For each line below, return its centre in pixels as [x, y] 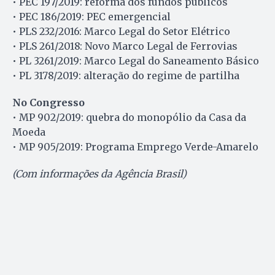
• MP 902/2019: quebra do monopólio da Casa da [129, 118]
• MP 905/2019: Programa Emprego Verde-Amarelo [135, 147]
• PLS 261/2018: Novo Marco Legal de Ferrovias [125, 46]
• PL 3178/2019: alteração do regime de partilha [126, 76]
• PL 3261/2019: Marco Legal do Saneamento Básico [136, 61]
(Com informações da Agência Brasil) [101, 174]
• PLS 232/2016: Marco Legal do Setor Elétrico [121, 32]
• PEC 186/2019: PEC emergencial [91, 17]
